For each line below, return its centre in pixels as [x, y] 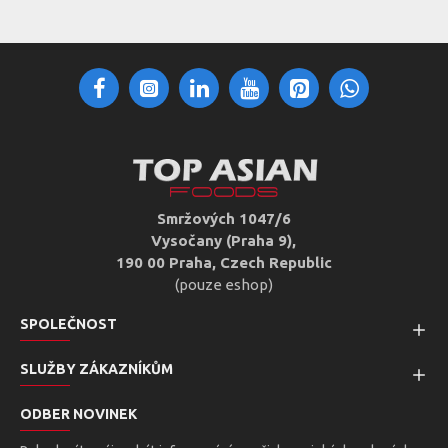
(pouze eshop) [223, 284]
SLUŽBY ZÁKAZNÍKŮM [96, 369]
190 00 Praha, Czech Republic [223, 262]
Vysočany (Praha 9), [224, 240]
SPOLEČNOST [68, 324]
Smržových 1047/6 [223, 218]
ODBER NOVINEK [78, 414]
